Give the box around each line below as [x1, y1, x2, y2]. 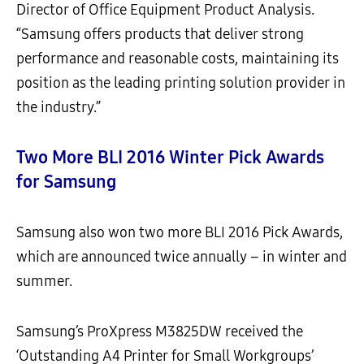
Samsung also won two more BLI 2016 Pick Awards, [16, 223, 343, 242]
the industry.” [16, 98, 101, 117]
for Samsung [16, 171, 116, 193]
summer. [16, 272, 72, 291]
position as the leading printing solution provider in [16, 74, 345, 93]
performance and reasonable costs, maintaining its [16, 50, 339, 68]
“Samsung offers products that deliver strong [16, 25, 304, 44]
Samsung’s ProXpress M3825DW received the [16, 323, 303, 341]
